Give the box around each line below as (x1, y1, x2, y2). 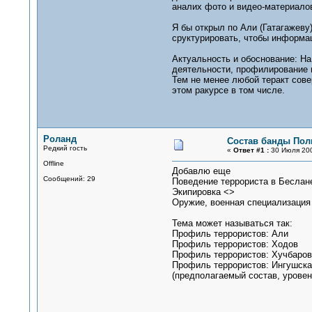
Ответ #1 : (233, 146, 269, 154)
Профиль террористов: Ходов (171, 239, 298, 249)
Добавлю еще (171, 166, 231, 176)
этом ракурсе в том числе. (171, 85, 285, 95)
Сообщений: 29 (42, 175, 95, 182)
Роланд (42, 134, 77, 144)
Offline (42, 159, 64, 167)
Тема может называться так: (171, 218, 292, 228)
